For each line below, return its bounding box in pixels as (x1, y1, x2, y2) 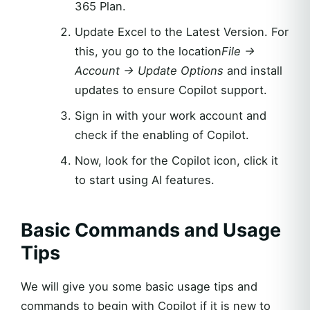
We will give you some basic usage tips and (21, 280, 257, 293)
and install (223, 64, 282, 77)
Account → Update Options (74, 64, 224, 77)
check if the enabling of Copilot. (74, 128, 249, 142)
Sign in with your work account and (74, 109, 266, 122)
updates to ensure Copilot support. (74, 83, 267, 97)
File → (221, 44, 255, 58)
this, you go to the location (74, 44, 221, 58)
